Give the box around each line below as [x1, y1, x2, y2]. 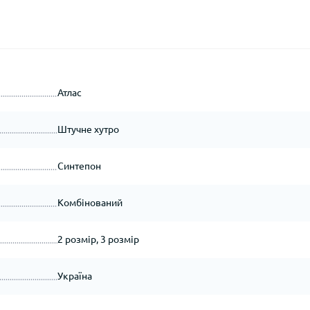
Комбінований [57, 197, 122, 208]
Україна [57, 270, 92, 282]
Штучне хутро [57, 123, 119, 135]
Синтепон [57, 160, 101, 172]
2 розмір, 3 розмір [57, 233, 139, 245]
